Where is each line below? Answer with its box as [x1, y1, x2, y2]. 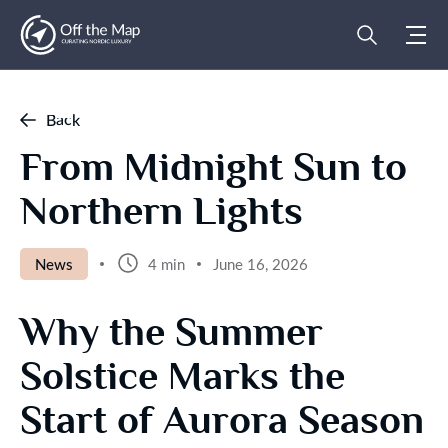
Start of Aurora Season [20, 398, 424, 442]
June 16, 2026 [213, 254, 308, 274]
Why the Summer [20, 310, 323, 354]
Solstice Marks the [20, 354, 345, 398]
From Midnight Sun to [20, 145, 407, 189]
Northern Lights [20, 189, 303, 233]
